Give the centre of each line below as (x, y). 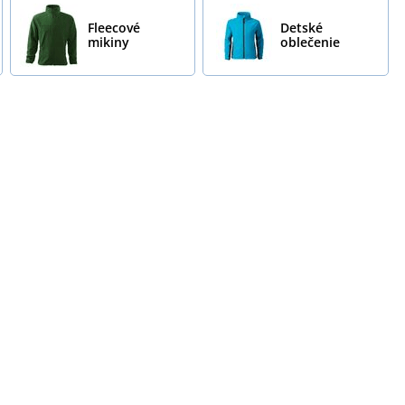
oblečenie (311, 42)
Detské (302, 27)
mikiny (108, 42)
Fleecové (113, 27)
